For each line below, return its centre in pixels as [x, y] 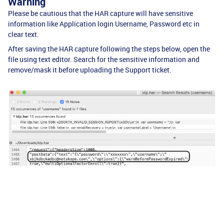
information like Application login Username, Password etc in [104, 24]
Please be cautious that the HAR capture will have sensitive [100, 13]
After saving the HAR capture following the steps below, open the [109, 49]
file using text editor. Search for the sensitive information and [104, 59]
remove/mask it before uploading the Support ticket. [90, 70]
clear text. [24, 34]
